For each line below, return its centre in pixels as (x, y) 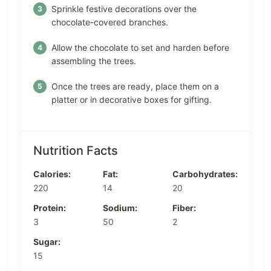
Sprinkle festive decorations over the (124, 9)
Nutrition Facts (76, 151)
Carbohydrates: (205, 174)
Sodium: (120, 208)
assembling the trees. (94, 61)
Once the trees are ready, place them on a (135, 87)
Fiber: (184, 208)
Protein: (50, 208)
